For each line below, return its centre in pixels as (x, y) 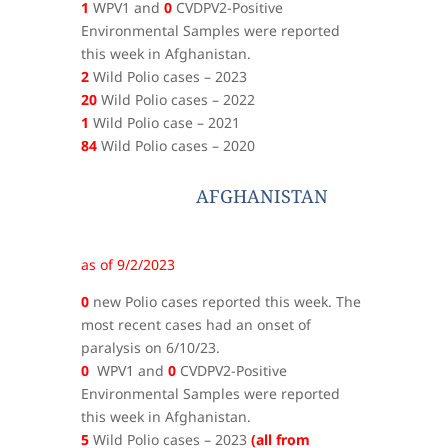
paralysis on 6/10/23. (150, 347)
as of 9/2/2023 (127, 264)
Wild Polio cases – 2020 (175, 145)
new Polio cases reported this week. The (224, 301)
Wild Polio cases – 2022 (175, 99)
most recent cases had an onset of (195, 324)
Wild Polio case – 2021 (164, 122)
